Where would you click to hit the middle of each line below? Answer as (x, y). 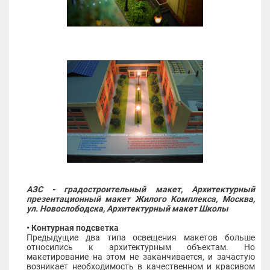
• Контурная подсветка (72, 228)
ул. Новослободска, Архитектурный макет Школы (127, 209)
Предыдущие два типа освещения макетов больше (140, 237)
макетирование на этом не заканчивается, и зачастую (140, 257)
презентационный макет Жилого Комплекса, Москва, (140, 199)
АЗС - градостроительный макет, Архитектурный (140, 189)
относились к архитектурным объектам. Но (140, 247)
